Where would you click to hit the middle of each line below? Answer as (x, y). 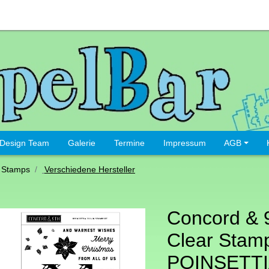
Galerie (81, 143)
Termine (129, 143)
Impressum (184, 143)
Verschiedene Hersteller (90, 170)
